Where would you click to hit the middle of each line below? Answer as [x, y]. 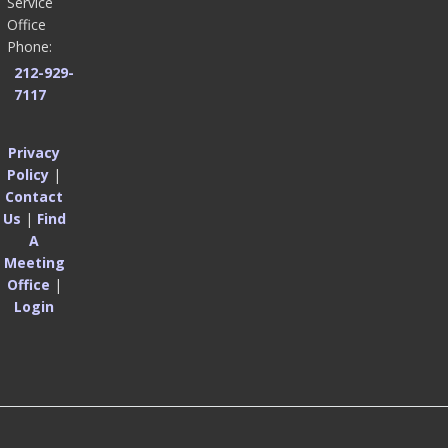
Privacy [34, 153]
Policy [28, 175]
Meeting [34, 263]
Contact [34, 197]
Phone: [29, 47]
